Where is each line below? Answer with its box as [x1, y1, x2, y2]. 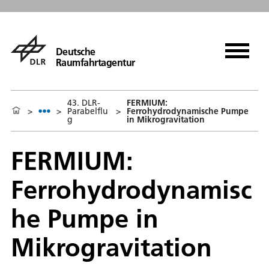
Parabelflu [67, 105, 108, 116]
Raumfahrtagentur [55, 56, 135, 68]
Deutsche [55, 45, 95, 58]
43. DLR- [67, 97, 100, 108]
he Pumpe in [11, 202, 159, 234]
